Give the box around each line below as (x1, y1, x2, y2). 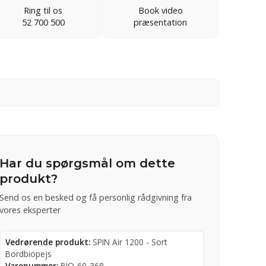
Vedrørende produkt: (5, 236, 90, 248)
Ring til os (24, 4, 62, 16)
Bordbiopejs (5, 248, 52, 259)
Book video (138, 4, 183, 16)
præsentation (134, 16, 188, 28)
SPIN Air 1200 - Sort (92, 236, 167, 248)
